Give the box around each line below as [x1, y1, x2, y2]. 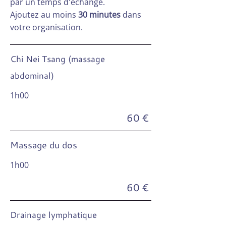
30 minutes [76, 9, 123, 20]
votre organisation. [10, 22, 87, 33]
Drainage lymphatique [10, 208, 97, 220]
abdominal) [10, 69, 56, 81]
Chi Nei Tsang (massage [10, 52, 105, 65]
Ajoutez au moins [10, 9, 76, 20]
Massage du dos [10, 138, 80, 151]
